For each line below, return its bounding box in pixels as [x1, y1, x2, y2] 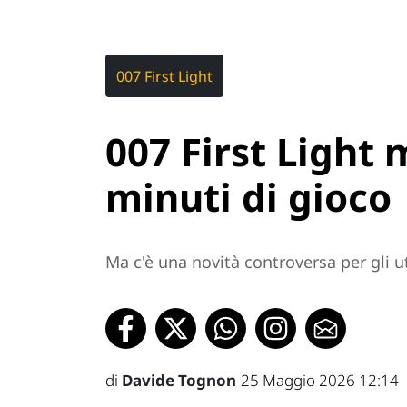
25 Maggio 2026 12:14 [241, 369, 399, 391]
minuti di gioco [105, 171, 392, 223]
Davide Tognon [122, 369, 236, 391]
